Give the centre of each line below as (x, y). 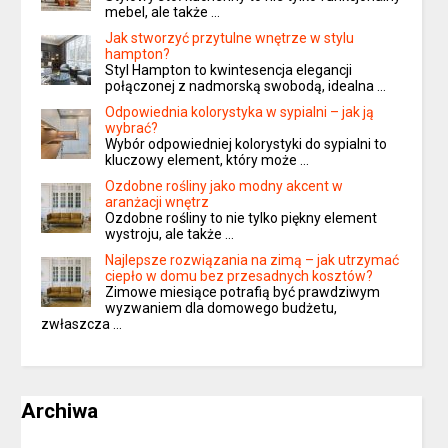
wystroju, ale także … (170, 234)
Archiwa (60, 411)
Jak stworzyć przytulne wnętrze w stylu (230, 38)
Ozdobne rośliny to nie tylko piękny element (241, 218)
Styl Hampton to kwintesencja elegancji (229, 70)
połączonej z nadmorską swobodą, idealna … (246, 86)
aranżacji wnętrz (157, 202)
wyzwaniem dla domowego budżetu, (221, 308)
